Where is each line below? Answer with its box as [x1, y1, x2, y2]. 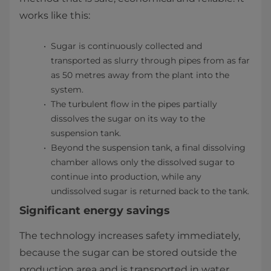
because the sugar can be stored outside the [19, 247, 237, 258]
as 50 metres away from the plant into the [51, 70, 229, 80]
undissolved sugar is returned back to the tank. [51, 186, 249, 197]
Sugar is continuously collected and [51, 41, 202, 51]
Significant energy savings [19, 204, 170, 217]
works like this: [19, 10, 90, 21]
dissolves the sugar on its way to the [51, 113, 205, 124]
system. [51, 84, 83, 95]
